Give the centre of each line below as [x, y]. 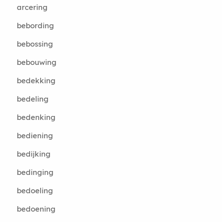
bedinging [35, 172]
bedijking [33, 154]
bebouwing [36, 62]
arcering [32, 7]
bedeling [32, 99]
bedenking [36, 117]
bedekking [36, 81]
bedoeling [35, 191]
